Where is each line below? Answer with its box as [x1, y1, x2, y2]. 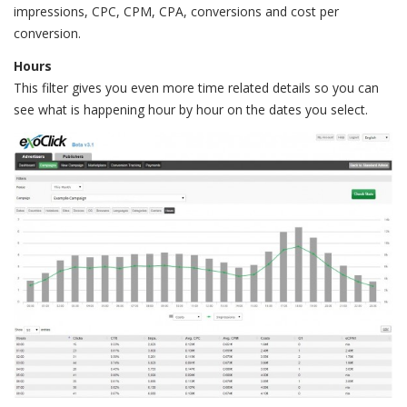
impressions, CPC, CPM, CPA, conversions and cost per [14, 3, 339, 21]
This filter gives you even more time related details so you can [14, 79, 379, 97]
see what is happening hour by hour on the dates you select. [14, 101, 368, 119]
